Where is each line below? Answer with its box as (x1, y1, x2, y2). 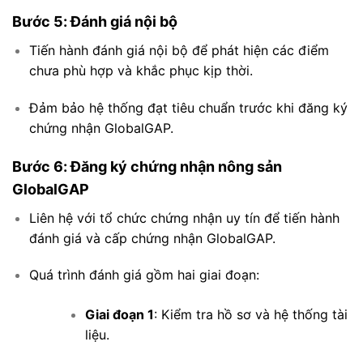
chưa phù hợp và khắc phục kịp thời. (28, 62, 253, 79)
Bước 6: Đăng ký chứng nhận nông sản (12, 157, 282, 175)
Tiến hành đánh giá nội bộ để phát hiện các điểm (28, 42, 329, 59)
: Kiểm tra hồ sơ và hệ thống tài (153, 306, 348, 323)
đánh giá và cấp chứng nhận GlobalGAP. (28, 229, 275, 246)
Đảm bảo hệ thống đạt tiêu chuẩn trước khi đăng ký (28, 99, 348, 116)
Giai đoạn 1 (84, 306, 154, 323)
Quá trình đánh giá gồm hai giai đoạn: (28, 267, 259, 284)
